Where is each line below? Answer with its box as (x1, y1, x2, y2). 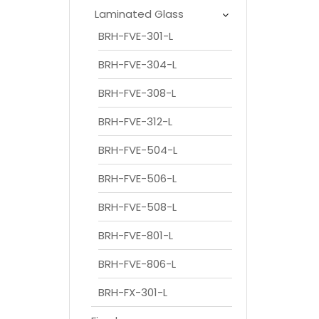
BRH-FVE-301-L (98, 28, 173, 43)
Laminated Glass (95, 6, 184, 21)
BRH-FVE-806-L (98, 256, 176, 271)
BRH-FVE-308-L (98, 85, 176, 100)
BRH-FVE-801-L (98, 227, 173, 243)
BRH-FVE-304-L (98, 56, 177, 72)
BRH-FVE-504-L (98, 142, 177, 157)
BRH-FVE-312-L (98, 113, 172, 129)
